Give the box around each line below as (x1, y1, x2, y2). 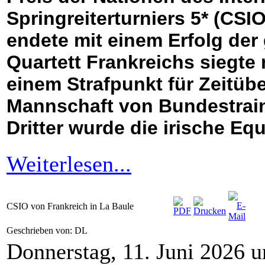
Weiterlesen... (7, 151, 131, 177)
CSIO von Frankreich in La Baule (7, 201, 134, 212)
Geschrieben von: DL (7, 225, 89, 236)
